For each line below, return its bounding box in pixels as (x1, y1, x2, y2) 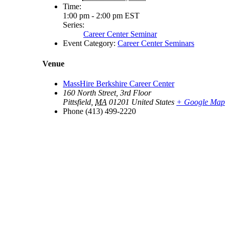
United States (131, 97, 174, 106)
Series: (63, 20, 84, 30)
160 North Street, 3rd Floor (63, 88, 151, 97)
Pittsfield (63, 97, 91, 106)
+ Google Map (176, 97, 225, 106)
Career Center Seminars (118, 39, 194, 48)
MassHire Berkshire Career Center (63, 79, 174, 88)
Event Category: (63, 39, 116, 48)
